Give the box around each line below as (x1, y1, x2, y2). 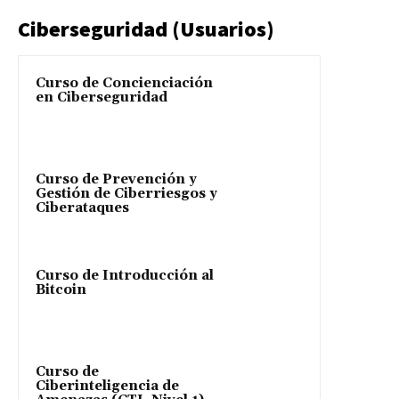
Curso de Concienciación (36, 74, 213, 92)
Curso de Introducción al (36, 266, 214, 284)
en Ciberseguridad (36, 88, 167, 106)
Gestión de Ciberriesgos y (36, 184, 217, 202)
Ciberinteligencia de (36, 377, 179, 395)
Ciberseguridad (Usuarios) (18, 14, 274, 43)
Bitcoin (36, 281, 86, 298)
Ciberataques (36, 199, 129, 216)
